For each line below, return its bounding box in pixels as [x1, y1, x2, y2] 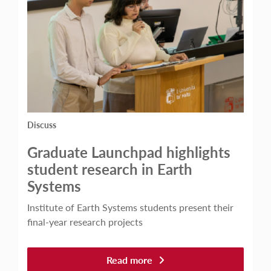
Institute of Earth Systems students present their [27, 200, 233, 214]
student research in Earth [27, 158, 192, 179]
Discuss [27, 118, 56, 131]
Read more [106, 252, 152, 267]
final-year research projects [27, 214, 143, 229]
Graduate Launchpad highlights [27, 141, 230, 162]
